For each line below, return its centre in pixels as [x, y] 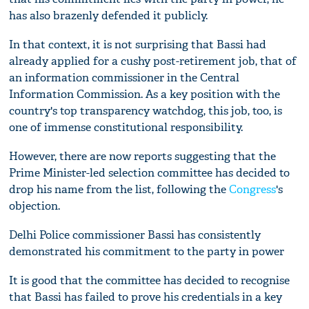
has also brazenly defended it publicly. [109, 15]
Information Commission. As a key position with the [145, 94]
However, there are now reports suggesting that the [143, 156]
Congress [253, 189]
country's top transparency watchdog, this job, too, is [146, 110]
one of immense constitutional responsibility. [126, 127]
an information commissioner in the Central [124, 77]
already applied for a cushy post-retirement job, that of [153, 61]
